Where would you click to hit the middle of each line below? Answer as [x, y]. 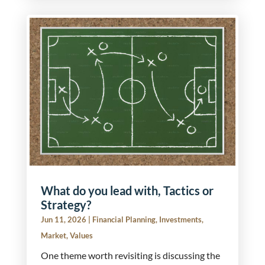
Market [53, 236]
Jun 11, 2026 [63, 220]
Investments [180, 220]
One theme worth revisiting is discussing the [130, 256]
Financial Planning [124, 220]
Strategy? [66, 205]
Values [81, 236]
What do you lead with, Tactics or [127, 191]
